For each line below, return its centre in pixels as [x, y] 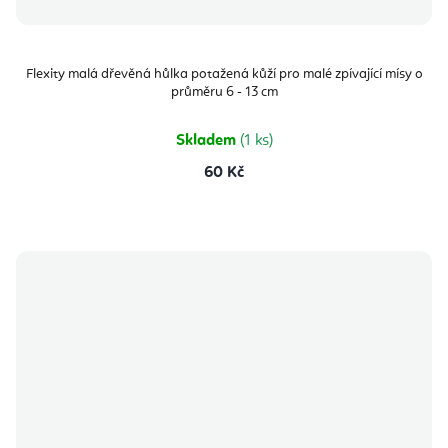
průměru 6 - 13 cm [224, 92]
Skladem [207, 141]
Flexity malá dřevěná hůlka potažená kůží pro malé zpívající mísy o [224, 74]
